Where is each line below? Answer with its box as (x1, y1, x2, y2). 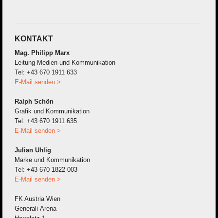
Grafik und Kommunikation (15, 107, 90, 115)
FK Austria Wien (15, 195, 60, 202)
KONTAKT (15, 34, 53, 43)
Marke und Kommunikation (15, 156, 90, 163)
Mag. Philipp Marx (15, 49, 70, 56)
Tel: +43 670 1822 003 (15, 165, 77, 173)
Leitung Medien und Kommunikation (15, 58, 115, 66)
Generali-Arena (15, 204, 56, 212)
